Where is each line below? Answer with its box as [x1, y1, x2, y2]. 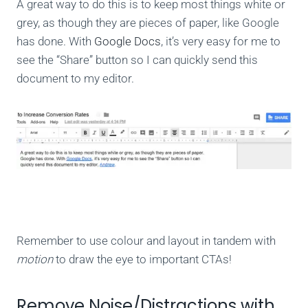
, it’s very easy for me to [161, 34, 280, 49]
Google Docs [94, 34, 161, 49]
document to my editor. [16, 71, 134, 86]
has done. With [16, 34, 94, 49]
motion [16, 252, 56, 266]
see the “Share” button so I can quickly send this [16, 53, 258, 67]
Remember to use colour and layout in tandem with [16, 233, 276, 247]
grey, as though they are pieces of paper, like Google [16, 16, 279, 30]
